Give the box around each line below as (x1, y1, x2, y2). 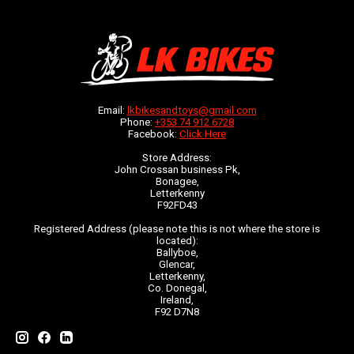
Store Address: (142, 152, 212, 164)
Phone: (120, 116, 155, 129)
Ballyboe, (156, 247, 198, 259)
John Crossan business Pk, (114, 164, 240, 176)
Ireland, (160, 294, 194, 307)
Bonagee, (155, 175, 199, 188)
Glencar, (159, 258, 195, 271)
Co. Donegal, (147, 282, 207, 295)
